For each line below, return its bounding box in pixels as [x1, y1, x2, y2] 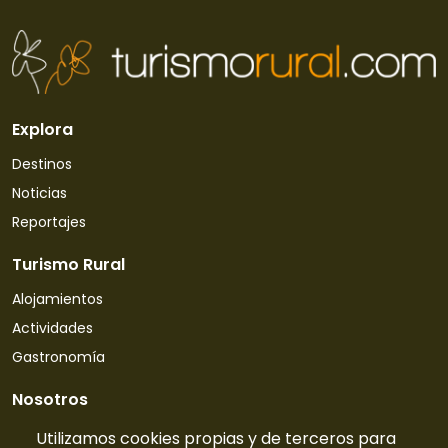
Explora [12, 117, 73, 141]
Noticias [12, 182, 67, 203]
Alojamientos [12, 288, 103, 309]
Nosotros [12, 387, 88, 411]
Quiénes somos [12, 423, 121, 444]
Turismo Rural [12, 252, 125, 276]
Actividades [12, 317, 93, 338]
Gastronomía [12, 346, 105, 367]
